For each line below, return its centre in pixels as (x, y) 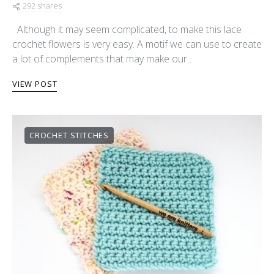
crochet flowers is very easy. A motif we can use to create (137, 44)
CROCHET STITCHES (69, 135)
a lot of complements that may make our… (103, 59)
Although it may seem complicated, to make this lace (127, 29)
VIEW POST (35, 84)
